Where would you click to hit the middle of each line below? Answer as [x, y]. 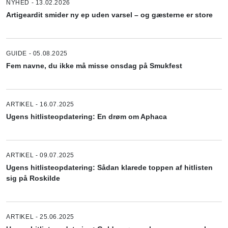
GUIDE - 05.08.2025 [37, 53]
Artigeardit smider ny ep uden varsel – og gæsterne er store [109, 15]
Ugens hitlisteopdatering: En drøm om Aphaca [87, 116]
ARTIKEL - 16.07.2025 [40, 104]
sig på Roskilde [33, 178]
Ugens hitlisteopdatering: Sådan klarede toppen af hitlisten [109, 167]
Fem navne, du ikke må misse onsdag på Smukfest [94, 65]
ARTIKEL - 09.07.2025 [40, 155]
